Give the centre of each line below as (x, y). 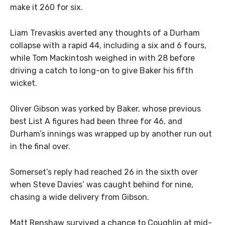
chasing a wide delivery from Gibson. (80, 197)
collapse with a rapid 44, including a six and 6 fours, (108, 46)
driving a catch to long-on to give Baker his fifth (102, 71)
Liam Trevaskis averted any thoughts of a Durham (105, 33)
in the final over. (40, 147)
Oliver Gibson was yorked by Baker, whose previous (105, 109)
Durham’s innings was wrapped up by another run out (111, 134)
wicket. (24, 83)
